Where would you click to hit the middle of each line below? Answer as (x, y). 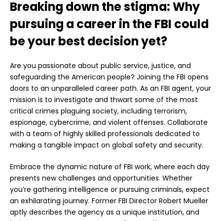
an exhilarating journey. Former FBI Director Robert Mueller (109, 201)
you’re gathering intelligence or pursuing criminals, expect (110, 190)
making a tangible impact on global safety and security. (107, 145)
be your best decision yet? (89, 41)
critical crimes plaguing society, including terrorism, (98, 111)
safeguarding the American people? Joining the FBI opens (109, 77)
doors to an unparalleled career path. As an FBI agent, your (110, 89)
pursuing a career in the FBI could (109, 24)
